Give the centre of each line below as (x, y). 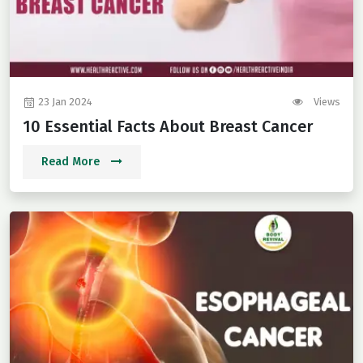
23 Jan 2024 (64, 102)
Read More (72, 162)
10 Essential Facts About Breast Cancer (168, 127)
